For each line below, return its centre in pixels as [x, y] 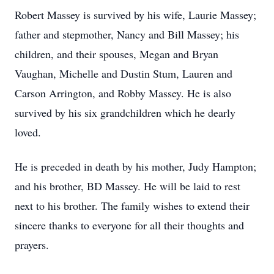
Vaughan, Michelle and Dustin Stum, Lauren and [124, 73]
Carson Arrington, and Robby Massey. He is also [123, 93]
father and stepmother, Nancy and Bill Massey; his [127, 34]
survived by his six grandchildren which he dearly [125, 113]
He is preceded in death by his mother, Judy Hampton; [135, 166]
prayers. [32, 245]
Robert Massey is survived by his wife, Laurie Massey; [135, 15]
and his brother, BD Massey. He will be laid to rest [128, 186]
